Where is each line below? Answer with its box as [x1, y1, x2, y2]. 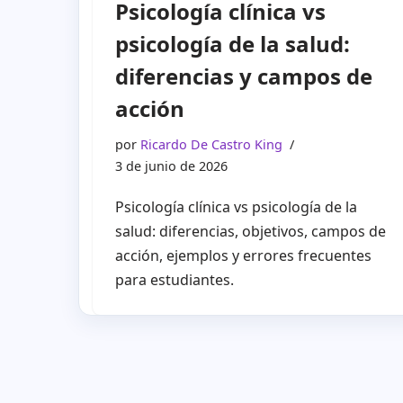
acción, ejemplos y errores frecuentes [115, 245, 372, 265]
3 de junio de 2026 [115, 157, 228, 175]
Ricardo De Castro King [140, 135, 282, 153]
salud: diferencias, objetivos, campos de [115, 220, 386, 241]
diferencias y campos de [115, 60, 372, 91]
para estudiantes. [115, 269, 234, 290]
